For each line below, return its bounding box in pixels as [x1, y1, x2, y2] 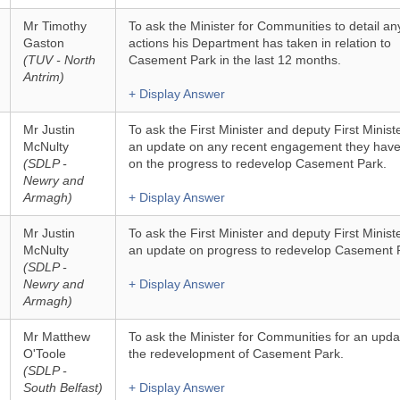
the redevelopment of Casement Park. [128, 346, 344, 361]
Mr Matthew [22, 329, 90, 344]
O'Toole [22, 346, 66, 361]
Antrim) [22, 70, 64, 84]
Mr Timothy [22, 19, 87, 33]
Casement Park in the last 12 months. [128, 53, 341, 67]
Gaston [22, 36, 64, 50]
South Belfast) [22, 380, 103, 395]
